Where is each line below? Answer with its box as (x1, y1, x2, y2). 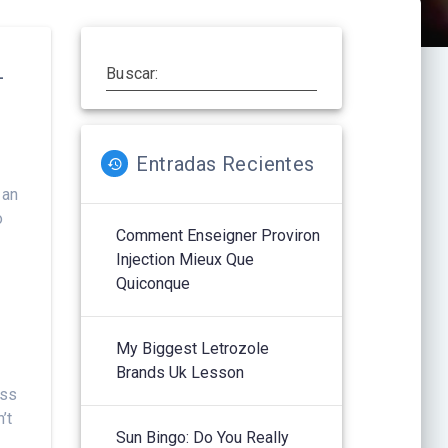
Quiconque (116, 273, 191, 293)
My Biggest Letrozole (116, 338, 270, 358)
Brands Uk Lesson (116, 362, 245, 382)
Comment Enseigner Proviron (116, 225, 321, 245)
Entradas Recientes (136, 151, 315, 176)
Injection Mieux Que (116, 249, 255, 269)
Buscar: (106, 63, 159, 83)
